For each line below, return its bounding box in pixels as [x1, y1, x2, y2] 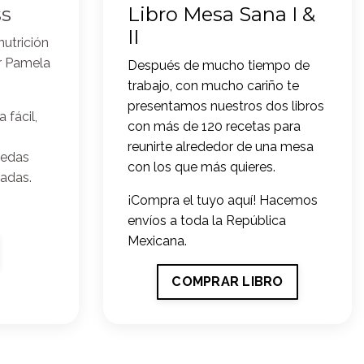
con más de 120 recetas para [128, 119, 301, 135]
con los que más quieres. [128, 159, 275, 175]
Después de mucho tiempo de [128, 58, 310, 74]
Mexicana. [128, 233, 187, 249]
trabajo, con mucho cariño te [128, 78, 299, 94]
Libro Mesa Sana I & [128, 2, 315, 27]
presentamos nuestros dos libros [128, 98, 324, 115]
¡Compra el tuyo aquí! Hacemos [128, 193, 318, 209]
